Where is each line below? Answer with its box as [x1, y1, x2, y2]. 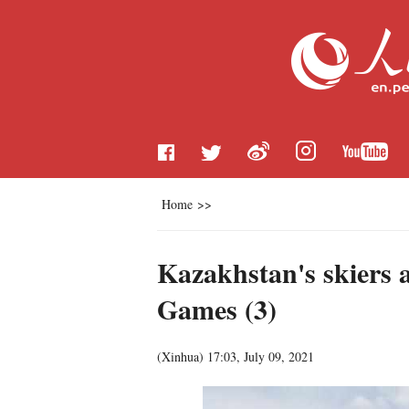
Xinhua [162, 348, 199, 365]
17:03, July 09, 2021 [207, 348, 314, 365]
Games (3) [157, 288, 277, 329]
